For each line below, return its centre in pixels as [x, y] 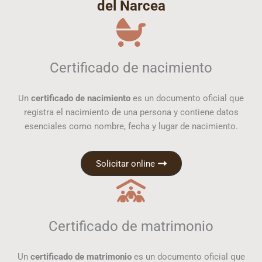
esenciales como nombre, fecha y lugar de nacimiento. [131, 126]
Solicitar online [125, 163]
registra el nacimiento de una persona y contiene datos [131, 112]
